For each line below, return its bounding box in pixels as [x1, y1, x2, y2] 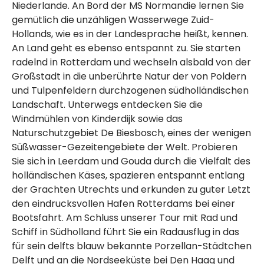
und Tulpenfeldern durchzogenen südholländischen [12, 84, 249, 98]
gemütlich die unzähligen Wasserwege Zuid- [12, 13, 214, 27]
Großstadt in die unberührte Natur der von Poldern [12, 70, 246, 84]
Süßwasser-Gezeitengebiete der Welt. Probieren [12, 140, 237, 154]
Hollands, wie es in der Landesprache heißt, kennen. [12, 27, 248, 41]
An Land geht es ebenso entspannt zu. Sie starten [12, 41, 240, 55]
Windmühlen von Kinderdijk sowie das [12, 112, 183, 126]
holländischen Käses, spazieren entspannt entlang [12, 169, 245, 183]
